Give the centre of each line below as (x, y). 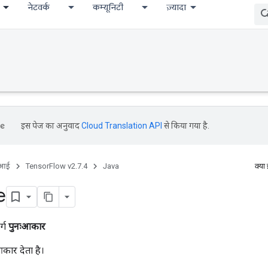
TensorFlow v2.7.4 (57, 166)
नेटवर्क (39, 7)
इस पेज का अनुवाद (51, 126)
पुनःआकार (27, 226)
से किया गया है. (186, 126)
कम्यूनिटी (108, 7)
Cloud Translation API (122, 126)
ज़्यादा (176, 7)
